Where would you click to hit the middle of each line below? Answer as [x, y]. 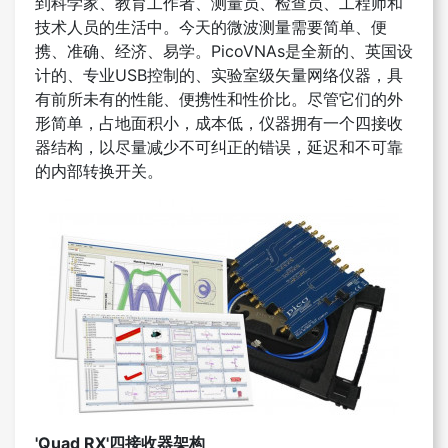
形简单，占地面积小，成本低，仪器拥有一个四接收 [219, 123]
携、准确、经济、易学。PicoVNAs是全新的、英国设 [224, 51]
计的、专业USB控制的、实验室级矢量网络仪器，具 [219, 75]
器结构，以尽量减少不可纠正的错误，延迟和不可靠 [219, 147]
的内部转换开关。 [99, 171]
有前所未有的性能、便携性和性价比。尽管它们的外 [219, 99]
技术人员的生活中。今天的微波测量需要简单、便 [211, 27]
